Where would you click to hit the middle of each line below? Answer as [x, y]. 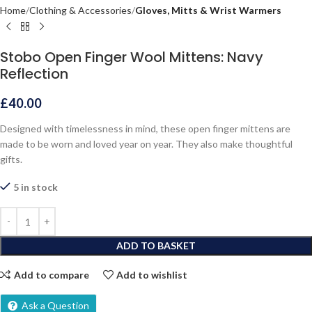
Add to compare [51, 274]
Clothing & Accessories [80, 10]
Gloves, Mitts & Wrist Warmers [208, 10]
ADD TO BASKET [156, 246]
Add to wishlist [152, 274]
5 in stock [36, 187]
